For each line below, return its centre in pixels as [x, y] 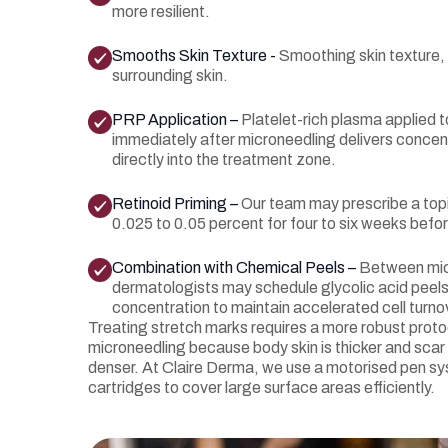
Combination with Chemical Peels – [235, 267]
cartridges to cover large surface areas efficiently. [261, 387]
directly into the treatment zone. [224, 159]
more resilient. [161, 11]
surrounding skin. [170, 75]
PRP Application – [176, 119]
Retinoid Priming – [176, 203]
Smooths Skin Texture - [195, 55]
